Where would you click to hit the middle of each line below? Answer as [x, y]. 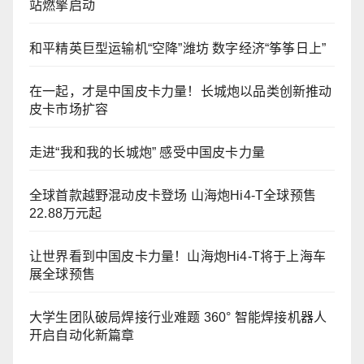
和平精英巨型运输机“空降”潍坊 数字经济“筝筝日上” [178, 49]
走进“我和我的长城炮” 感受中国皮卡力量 [147, 153]
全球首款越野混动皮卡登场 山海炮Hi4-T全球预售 [173, 196]
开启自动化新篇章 [82, 336]
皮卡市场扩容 [69, 110]
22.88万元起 [66, 214]
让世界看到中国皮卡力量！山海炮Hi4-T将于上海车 [178, 257]
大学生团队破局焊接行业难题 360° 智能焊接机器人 [178, 318]
